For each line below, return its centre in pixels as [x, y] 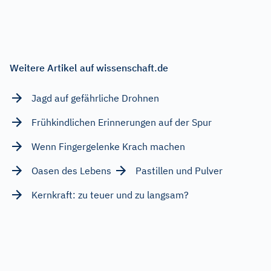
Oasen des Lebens [71, 170]
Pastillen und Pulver [179, 170]
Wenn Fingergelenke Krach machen [108, 146]
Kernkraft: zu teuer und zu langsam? [110, 194]
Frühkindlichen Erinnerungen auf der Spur [122, 122]
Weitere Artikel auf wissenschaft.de [89, 67]
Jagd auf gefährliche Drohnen [95, 98]
